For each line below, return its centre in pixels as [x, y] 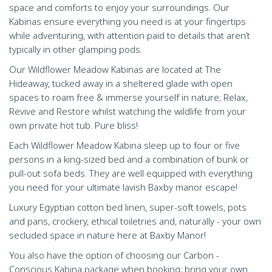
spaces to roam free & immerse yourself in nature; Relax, [128, 97]
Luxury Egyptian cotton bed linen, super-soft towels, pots [128, 207]
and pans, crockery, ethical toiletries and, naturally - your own [135, 221]
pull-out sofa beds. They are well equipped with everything [131, 173]
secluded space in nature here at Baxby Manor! [107, 235]
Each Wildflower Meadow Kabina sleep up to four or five [124, 145]
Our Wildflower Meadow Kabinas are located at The [115, 69]
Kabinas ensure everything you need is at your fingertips [127, 21]
